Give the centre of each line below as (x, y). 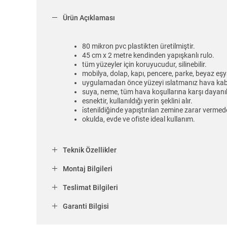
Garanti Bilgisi (86, 206)
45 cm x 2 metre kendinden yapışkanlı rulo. (148, 55)
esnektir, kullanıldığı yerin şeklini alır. (137, 101)
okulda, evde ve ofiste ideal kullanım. (139, 119)
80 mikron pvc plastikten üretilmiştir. (139, 46)
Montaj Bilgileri (88, 169)
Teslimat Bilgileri (90, 188)
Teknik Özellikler (90, 150)
